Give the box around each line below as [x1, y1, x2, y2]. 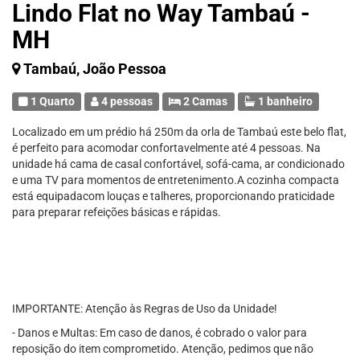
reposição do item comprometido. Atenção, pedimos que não [12, 342, 313, 355]
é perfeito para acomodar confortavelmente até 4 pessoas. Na [12, 141, 321, 154]
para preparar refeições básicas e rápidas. [12, 206, 221, 219]
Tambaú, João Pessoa [23, 60, 166, 77]
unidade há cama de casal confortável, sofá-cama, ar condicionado [12, 157, 345, 170]
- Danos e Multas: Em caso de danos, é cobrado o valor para [12, 326, 307, 339]
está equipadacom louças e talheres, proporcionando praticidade [12, 190, 334, 202]
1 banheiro [255, 95, 313, 108]
